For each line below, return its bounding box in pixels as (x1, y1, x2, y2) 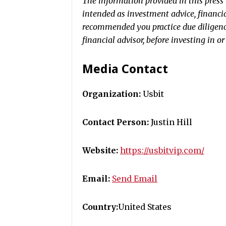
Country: (82, 202, 118, 212)
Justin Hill (149, 117, 192, 127)
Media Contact (82, 62, 168, 76)
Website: (82, 145, 118, 155)
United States (118, 202, 172, 212)
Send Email (112, 174, 157, 184)
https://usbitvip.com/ (120, 145, 204, 155)
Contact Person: (82, 117, 149, 127)
